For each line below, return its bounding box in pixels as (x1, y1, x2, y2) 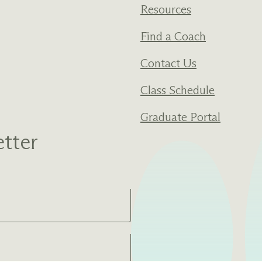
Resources (140, 2, 191, 17)
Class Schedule (140, 83, 215, 98)
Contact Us (140, 56, 196, 71)
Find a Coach (140, 29, 206, 44)
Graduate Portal (140, 110, 220, 125)
